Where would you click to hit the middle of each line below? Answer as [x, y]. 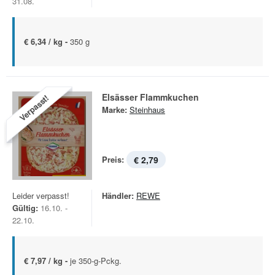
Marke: [114, 110]
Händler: [118, 196]
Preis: [113, 159]
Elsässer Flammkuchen [150, 97]
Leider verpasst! [41, 196]
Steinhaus [147, 110]
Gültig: [25, 208]
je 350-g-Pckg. [96, 261]
